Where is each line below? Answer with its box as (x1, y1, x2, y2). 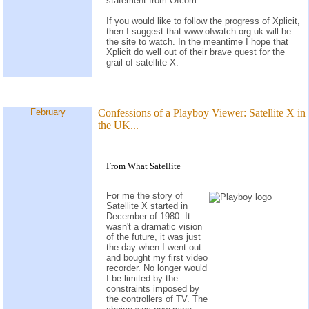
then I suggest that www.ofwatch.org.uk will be (106, 26, 291, 37)
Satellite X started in (106, 200, 188, 211)
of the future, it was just (106, 231, 201, 242)
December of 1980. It (106, 210, 190, 221)
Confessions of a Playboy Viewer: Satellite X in (98, 106, 306, 119)
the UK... (98, 119, 139, 131)
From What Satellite (106, 160, 181, 171)
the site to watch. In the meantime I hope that (106, 37, 288, 48)
